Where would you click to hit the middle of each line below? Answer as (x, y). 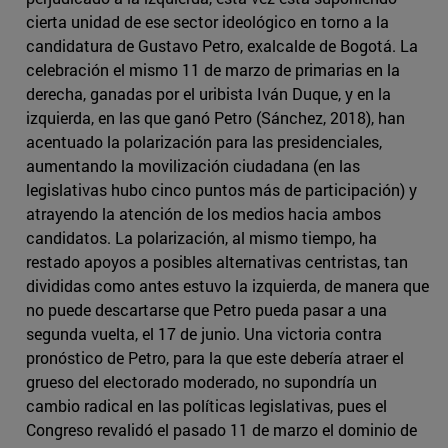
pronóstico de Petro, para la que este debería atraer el (215, 358)
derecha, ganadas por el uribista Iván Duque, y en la (208, 94)
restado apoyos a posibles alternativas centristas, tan (217, 262)
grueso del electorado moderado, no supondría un (201, 382)
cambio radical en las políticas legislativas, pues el (206, 406)
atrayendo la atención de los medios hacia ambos (203, 214)
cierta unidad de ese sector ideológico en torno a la (207, 22)
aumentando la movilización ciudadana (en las (193, 166)
